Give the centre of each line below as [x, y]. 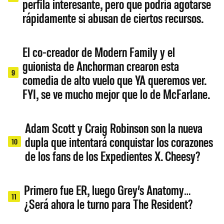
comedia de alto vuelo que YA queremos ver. [114, 79]
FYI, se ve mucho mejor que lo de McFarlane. [116, 93]
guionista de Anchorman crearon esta [101, 65]
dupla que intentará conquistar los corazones [119, 141]
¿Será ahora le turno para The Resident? [109, 203]
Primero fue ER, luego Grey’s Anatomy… [107, 189]
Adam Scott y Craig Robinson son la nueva [114, 127]
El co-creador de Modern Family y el [99, 51]
